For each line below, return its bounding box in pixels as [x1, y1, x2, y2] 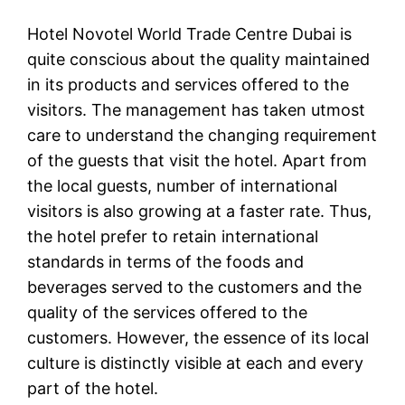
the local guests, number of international [27, 176, 338, 196]
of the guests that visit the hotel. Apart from [27, 151, 368, 171]
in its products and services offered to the [27, 75, 350, 95]
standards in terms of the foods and [27, 252, 305, 272]
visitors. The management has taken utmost [27, 100, 366, 120]
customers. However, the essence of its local [27, 328, 370, 348]
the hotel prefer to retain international [27, 227, 319, 247]
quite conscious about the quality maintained [27, 50, 371, 70]
